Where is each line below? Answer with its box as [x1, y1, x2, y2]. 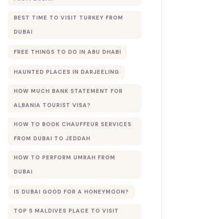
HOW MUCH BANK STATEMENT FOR [13, 88, 123, 94]
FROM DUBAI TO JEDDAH [13, 135, 90, 142]
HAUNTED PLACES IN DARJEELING [13, 68, 119, 75]
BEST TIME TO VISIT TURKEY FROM [13, 14, 123, 21]
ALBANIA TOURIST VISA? [13, 102, 91, 109]
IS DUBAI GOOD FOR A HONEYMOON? [13, 188, 129, 195]
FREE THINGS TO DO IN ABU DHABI [13, 48, 121, 55]
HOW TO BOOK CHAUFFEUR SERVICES [13, 121, 131, 128]
